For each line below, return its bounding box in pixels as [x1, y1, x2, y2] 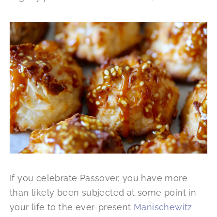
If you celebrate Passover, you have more [10, 173, 187, 184]
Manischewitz [134, 202, 192, 213]
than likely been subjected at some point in [10, 187, 197, 198]
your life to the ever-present [10, 202, 134, 213]
